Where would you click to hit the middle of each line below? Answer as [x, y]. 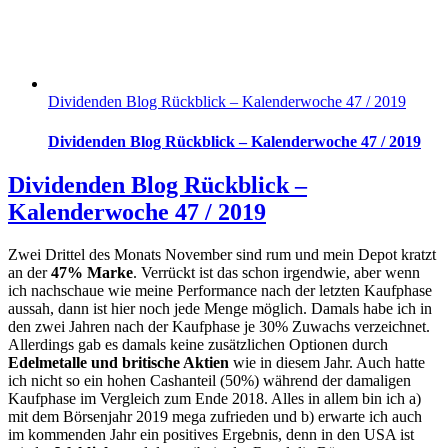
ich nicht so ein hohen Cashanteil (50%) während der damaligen [209, 380]
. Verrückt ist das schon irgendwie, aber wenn [276, 272]
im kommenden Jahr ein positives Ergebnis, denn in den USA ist [211, 434]
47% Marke [92, 272]
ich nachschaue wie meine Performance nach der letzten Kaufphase [220, 290]
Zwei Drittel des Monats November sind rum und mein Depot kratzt [222, 254]
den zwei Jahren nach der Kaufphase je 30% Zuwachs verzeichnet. [219, 326]
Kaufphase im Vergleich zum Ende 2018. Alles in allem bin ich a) [214, 398]
